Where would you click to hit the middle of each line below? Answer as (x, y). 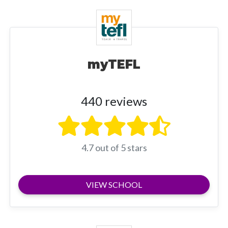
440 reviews (114, 101)
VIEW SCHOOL (114, 184)
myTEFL (114, 64)
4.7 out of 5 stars (114, 147)
